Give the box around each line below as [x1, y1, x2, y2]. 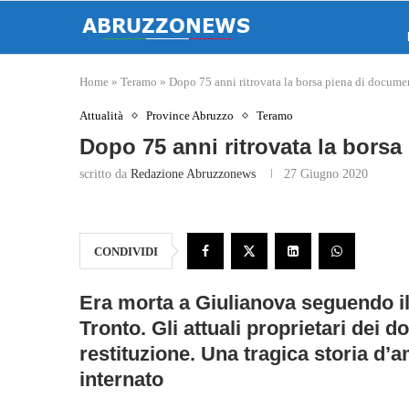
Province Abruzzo [146, 109, 234, 122]
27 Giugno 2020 [284, 167, 368, 181]
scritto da [79, 167, 131, 181]
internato [79, 368, 163, 391]
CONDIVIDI [94, 245, 158, 258]
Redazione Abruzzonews [131, 167, 256, 181]
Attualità [79, 109, 123, 122]
